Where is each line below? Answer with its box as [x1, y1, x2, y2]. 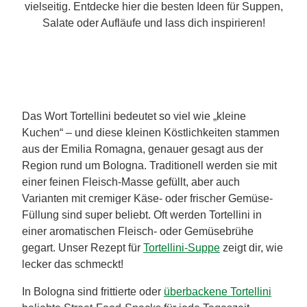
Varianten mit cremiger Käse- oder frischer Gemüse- [22, 192, 273, 204]
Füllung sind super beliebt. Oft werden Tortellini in [22, 208, 262, 221]
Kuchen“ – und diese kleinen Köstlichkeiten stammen [22, 126, 280, 138]
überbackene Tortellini [164, 285, 271, 297]
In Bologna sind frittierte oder [22, 285, 164, 297]
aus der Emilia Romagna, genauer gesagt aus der [22, 143, 263, 155]
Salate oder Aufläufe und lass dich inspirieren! [42, 16, 265, 29]
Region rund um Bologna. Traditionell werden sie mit [22, 159, 277, 171]
